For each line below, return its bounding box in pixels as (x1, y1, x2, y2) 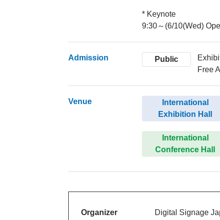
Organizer (81, 208, 118, 217)
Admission (68, 54, 109, 62)
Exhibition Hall (158, 110, 213, 119)
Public (155, 55, 179, 64)
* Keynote (142, 10, 176, 19)
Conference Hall (155, 145, 216, 154)
